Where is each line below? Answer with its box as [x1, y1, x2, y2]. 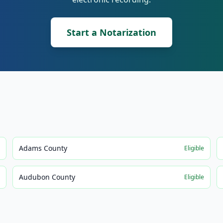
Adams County [19, 143, 68, 153]
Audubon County [19, 172, 76, 182]
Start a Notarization [67, 26, 156, 38]
